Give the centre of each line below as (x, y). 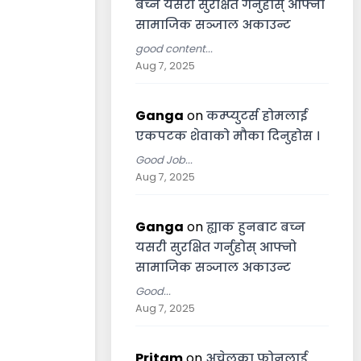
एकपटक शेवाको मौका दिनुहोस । (228, 136)
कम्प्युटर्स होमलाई (257, 116)
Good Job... (164, 160)
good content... (174, 49)
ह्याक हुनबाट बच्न (256, 227)
